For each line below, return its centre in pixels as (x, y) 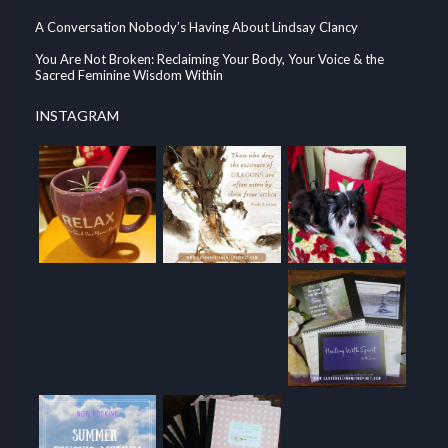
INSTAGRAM (76, 115)
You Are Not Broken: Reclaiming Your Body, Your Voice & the (209, 58)
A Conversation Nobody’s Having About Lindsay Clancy (196, 26)
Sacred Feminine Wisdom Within (128, 74)
